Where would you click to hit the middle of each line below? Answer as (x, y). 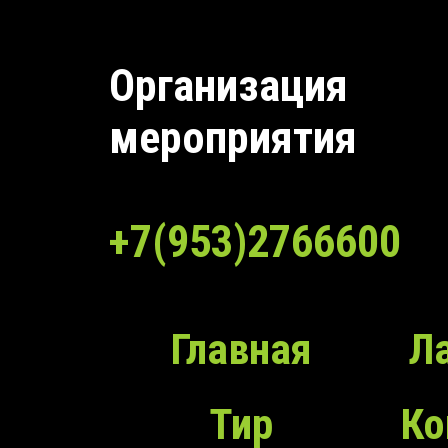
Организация (229, 85)
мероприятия (233, 137)
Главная (241, 349)
